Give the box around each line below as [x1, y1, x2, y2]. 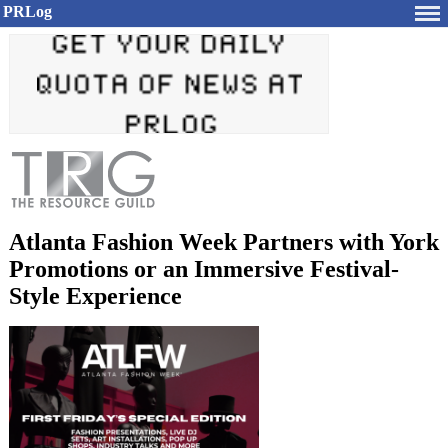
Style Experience [9, 283, 182, 309]
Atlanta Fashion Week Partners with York [9, 229, 439, 255]
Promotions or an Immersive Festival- [9, 256, 399, 282]
